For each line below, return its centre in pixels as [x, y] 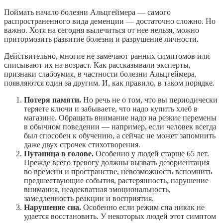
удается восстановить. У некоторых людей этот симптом [120, 217]
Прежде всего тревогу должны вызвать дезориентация [117, 163]
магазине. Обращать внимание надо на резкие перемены [120, 118]
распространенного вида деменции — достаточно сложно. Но [110, 21]
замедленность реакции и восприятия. [89, 199]
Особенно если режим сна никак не [143, 208]
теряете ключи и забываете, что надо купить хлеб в [111, 109]
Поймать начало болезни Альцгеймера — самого [87, 12]
